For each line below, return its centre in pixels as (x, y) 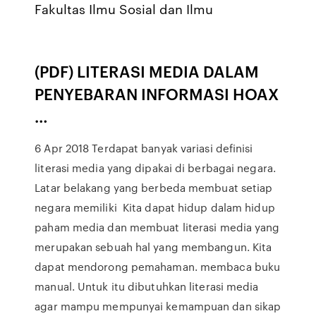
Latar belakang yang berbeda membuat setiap (154, 188)
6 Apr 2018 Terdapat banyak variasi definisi (144, 148)
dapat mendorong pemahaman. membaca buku (158, 267)
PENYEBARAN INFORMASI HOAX (157, 93)
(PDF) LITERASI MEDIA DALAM (147, 71)
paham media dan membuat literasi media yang (157, 227)
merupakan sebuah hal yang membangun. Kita (153, 247)
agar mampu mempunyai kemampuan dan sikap (158, 306)
